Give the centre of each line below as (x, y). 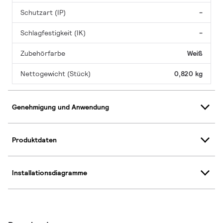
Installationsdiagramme (50, 172)
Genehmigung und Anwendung (60, 107)
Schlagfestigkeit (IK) (53, 33)
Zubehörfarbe (43, 54)
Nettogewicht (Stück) (56, 74)
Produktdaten (34, 140)
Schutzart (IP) (43, 13)
